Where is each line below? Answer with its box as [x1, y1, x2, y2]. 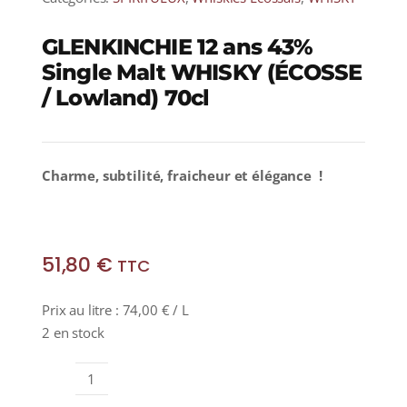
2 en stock [41, 323, 104, 342]
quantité [90, 379, 142, 398]
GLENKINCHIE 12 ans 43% [41, 34, 313, 61]
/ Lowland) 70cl [41, 84, 210, 112]
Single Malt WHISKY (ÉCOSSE [41, 59, 362, 86]
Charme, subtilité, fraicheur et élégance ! [41, 166, 323, 185]
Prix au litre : [41, 301, 123, 320]
